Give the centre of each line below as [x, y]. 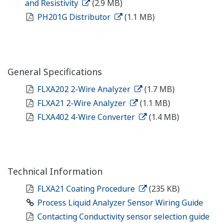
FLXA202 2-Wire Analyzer [85, 89]
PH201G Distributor [75, 17]
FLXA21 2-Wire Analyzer [82, 103]
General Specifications [55, 71]
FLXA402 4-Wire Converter [87, 117]
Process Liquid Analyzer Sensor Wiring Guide [120, 202]
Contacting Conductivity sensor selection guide [124, 216]
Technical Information [55, 171]
